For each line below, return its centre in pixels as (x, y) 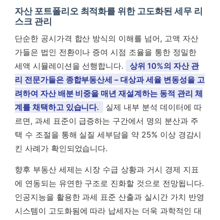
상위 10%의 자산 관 (164, 66)
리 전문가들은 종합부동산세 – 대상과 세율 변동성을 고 (110, 79)
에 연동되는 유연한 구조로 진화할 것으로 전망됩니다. (109, 183)
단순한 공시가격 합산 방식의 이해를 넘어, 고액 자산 (107, 38)
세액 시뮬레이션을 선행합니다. (70, 66)
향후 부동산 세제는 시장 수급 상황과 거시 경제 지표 (107, 169)
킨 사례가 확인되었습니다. (61, 148)
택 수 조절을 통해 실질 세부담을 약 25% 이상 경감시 (108, 134)
